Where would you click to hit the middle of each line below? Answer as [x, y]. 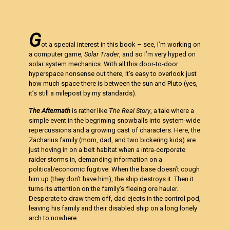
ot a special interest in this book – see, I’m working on [121, 44]
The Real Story [130, 111]
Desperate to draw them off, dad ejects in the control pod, [115, 198]
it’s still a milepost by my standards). [83, 93]
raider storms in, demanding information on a [96, 159]
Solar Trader [102, 54]
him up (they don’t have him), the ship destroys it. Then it [111, 179]
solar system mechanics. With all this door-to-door [104, 64]
